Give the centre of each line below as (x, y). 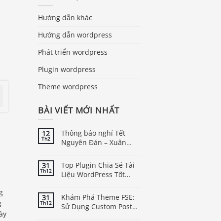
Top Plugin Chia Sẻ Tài (98, 165)
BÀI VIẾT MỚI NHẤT (79, 110)
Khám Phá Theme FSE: (98, 197)
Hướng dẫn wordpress (75, 35)
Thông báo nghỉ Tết (93, 133)
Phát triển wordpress (73, 52)
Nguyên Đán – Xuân (94, 143)
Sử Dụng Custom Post (97, 207)
